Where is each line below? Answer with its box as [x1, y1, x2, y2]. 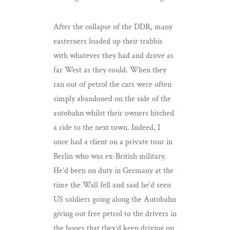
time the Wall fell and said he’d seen [53, 180, 171, 191]
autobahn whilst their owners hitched [53, 108, 174, 119]
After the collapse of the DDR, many [53, 22, 172, 33]
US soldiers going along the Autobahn [53, 194, 176, 205]
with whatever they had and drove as [53, 50, 174, 62]
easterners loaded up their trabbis [53, 36, 163, 47]
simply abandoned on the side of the [53, 93, 171, 105]
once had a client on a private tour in [53, 137, 172, 148]
